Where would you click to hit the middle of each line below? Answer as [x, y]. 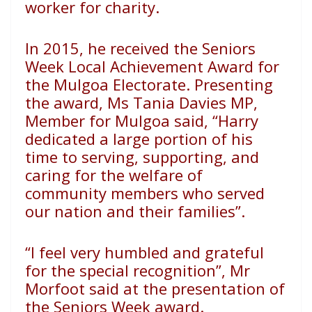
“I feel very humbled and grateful [145, 252]
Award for [243, 67]
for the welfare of [139, 175]
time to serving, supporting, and [142, 157]
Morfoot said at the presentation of [155, 289]
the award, [64, 103]
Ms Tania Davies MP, [182, 103]
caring [48, 175]
